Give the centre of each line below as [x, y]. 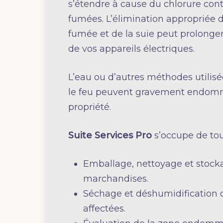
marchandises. [115, 179]
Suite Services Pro [110, 136]
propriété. [89, 107]
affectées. [104, 209]
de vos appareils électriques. [131, 49]
